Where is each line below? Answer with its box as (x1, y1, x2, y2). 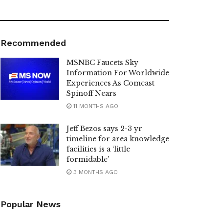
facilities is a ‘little (66, 145, 130, 154)
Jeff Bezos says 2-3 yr (66, 124, 142, 133)
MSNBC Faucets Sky (66, 58, 138, 67)
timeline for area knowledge (66, 134, 169, 144)
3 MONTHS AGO (71, 169, 118, 176)
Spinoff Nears (66, 89, 116, 98)
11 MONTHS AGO (71, 103, 118, 110)
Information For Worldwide (66, 68, 169, 78)
